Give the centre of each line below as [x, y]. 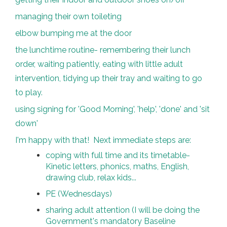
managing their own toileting [68, 16]
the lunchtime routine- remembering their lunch [103, 50]
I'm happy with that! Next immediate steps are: [103, 140]
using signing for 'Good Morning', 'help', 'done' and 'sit [112, 109]
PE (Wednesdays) [79, 194]
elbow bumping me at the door [73, 33]
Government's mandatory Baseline [110, 221]
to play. [29, 92]
